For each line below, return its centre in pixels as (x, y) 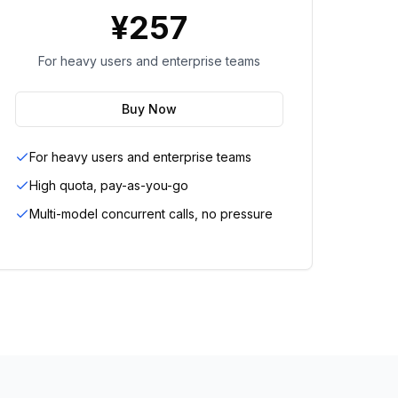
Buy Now (149, 109)
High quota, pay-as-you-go (109, 185)
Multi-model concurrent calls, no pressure (151, 214)
